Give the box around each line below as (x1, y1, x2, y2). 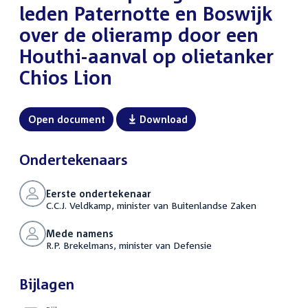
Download (139, 113, 188, 125)
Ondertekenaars (19, 150, 128, 168)
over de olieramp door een (19, 23, 258, 46)
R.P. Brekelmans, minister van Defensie (45, 239, 212, 252)
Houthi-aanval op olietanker (19, 44, 274, 67)
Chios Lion (19, 65, 112, 89)
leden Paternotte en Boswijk (19, 1, 273, 25)
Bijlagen (19, 275, 74, 294)
